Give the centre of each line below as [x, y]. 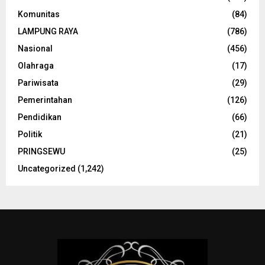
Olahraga [36, 66]
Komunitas [39, 14]
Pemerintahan [45, 100]
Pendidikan [40, 117]
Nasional [35, 49]
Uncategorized [47, 169]
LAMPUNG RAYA [48, 32]
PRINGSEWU [41, 152]
